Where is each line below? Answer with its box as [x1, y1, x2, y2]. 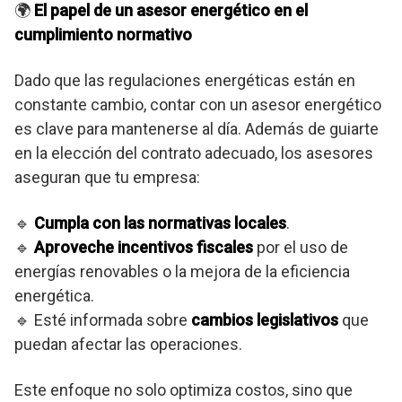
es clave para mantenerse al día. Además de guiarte [14, 119, 379, 139]
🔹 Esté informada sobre [14, 310, 191, 330]
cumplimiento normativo [14, 25, 192, 45]
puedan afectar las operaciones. [14, 335, 242, 354]
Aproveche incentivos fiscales [34, 238, 253, 258]
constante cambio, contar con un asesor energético [14, 95, 381, 115]
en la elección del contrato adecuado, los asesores [14, 144, 373, 163]
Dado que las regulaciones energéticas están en [14, 71, 355, 91]
